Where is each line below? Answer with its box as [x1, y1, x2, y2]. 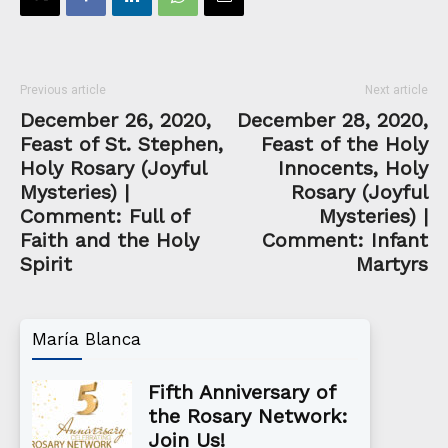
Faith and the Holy [20, 227, 199, 252]
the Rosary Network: [148, 403, 348, 428]
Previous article [20, 82, 106, 97]
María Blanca [32, 328, 141, 349]
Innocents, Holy [278, 155, 428, 180]
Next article [365, 82, 428, 97]
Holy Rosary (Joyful [20, 155, 206, 180]
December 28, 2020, [237, 107, 428, 132]
